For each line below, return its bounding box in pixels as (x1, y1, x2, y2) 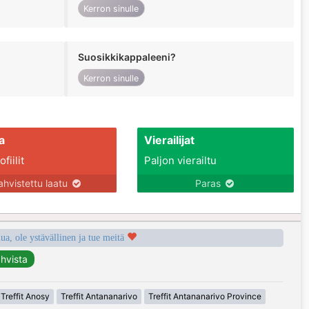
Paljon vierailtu (143, 154, 217, 168)
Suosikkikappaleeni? (77, 50, 176, 63)
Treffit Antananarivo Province (148, 291, 261, 302)
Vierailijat (143, 133, 195, 148)
